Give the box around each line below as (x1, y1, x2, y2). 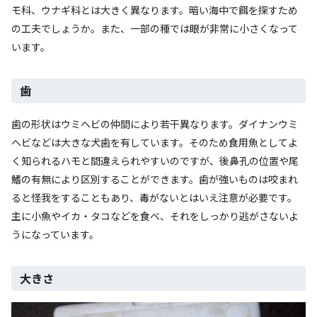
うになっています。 (11, 226, 99, 241)
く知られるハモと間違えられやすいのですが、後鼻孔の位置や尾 (11, 153, 299, 168)
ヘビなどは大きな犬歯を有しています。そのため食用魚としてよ (11, 134, 298, 149)
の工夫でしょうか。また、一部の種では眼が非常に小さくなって (11, 21, 298, 35)
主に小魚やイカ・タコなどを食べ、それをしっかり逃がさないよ (11, 208, 299, 223)
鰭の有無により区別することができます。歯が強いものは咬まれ (11, 171, 298, 186)
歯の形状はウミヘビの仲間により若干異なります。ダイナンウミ (11, 116, 298, 131)
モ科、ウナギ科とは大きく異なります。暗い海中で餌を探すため (11, 2, 298, 17)
